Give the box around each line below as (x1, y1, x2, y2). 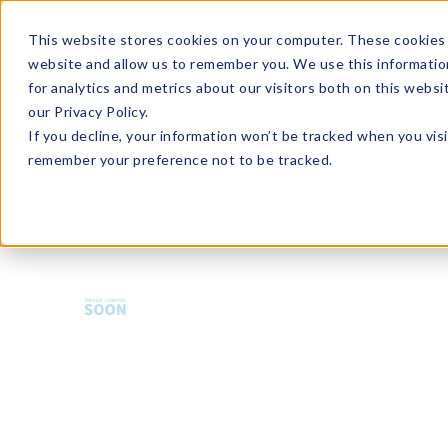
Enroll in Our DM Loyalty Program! (72, 7, 322, 27)
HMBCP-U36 (82, 184, 157, 202)
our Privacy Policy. (28, 103, 149, 120)
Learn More (326, 7, 410, 27)
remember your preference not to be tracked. (28, 151, 333, 168)
